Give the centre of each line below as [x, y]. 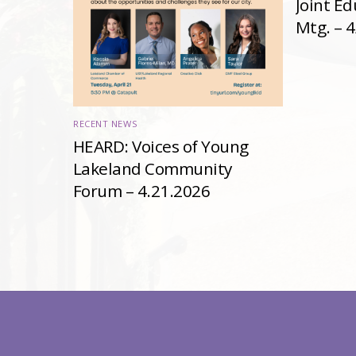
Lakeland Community [153, 168]
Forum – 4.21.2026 [142, 190]
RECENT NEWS [106, 124]
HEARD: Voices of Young [161, 146]
